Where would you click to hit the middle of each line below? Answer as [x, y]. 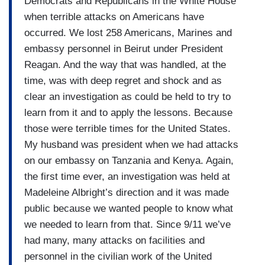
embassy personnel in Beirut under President [124, 49]
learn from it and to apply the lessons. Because [128, 112]
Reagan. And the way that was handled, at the [125, 64]
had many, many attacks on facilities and [114, 240]
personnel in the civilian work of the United [118, 256]
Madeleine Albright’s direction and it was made [127, 192]
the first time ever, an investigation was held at [127, 176]
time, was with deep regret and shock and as [123, 80]
